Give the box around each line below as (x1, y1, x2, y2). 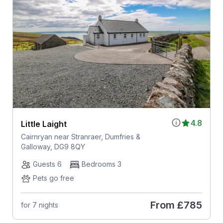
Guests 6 (32, 159, 62, 168)
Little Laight (20, 118, 67, 129)
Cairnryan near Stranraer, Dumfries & (20, 132, 140, 141)
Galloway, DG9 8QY (20, 142, 85, 151)
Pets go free (32, 173, 74, 182)
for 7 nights (20, 201, 58, 210)
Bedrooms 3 (81, 159, 121, 168)
